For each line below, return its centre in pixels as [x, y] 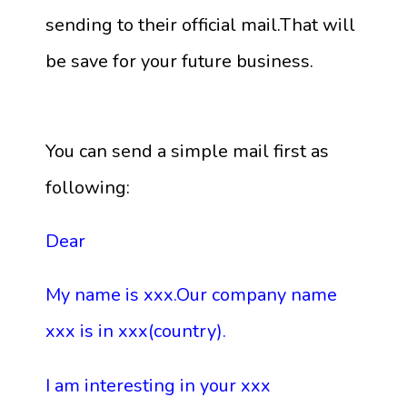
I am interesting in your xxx [158, 385]
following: [88, 187]
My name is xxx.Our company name [191, 295]
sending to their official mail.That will [200, 25]
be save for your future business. [179, 61]
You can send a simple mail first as [187, 151]
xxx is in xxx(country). [136, 332]
